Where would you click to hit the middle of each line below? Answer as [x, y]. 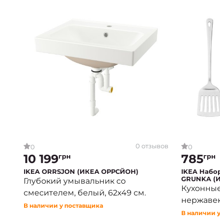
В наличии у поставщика [63, 205]
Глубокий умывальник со [75, 181]
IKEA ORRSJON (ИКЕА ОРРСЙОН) [81, 171]
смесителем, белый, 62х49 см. [85, 192]
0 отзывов [152, 146]
